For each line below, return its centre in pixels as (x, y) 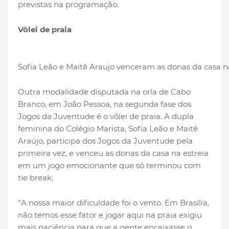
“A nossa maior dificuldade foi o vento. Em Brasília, (113, 203)
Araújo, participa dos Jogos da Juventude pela (105, 141)
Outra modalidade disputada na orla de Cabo (104, 92)
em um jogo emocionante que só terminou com (109, 166)
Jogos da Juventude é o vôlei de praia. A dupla (106, 117)
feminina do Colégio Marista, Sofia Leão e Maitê (108, 129)
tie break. (36, 178)
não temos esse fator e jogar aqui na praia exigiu (110, 215)
